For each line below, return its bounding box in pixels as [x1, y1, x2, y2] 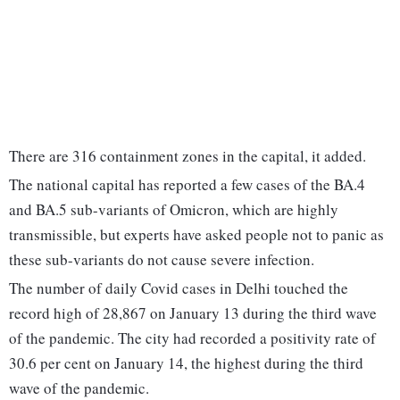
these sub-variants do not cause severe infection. [9, 249, 314, 271]
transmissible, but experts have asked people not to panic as [9, 224, 384, 246]
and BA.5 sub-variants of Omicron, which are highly [9, 199, 338, 221]
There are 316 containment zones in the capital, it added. [9, 146, 366, 167]
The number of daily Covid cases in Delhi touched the [9, 278, 348, 299]
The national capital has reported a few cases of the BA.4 [9, 174, 365, 196]
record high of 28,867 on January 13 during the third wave [9, 303, 377, 324]
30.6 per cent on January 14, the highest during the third [9, 353, 363, 374]
